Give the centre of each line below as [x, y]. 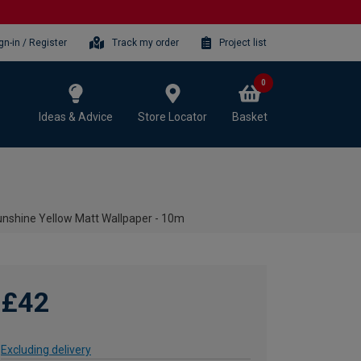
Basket [250, 116]
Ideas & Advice [76, 116]
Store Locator [172, 116]
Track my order [146, 42]
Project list [243, 42]
